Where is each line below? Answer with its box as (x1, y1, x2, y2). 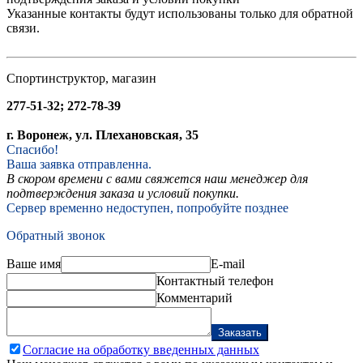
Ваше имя (6, 256, 61, 271)
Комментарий (156, 290, 233, 305)
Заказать (218, 326, 262, 339)
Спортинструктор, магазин (6, 70, 156, 85)
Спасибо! (6, 142, 58, 156)
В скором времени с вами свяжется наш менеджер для (6, 171, 308, 186)
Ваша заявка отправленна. (6, 156, 152, 171)
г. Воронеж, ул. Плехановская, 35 (6, 127, 199, 142)
